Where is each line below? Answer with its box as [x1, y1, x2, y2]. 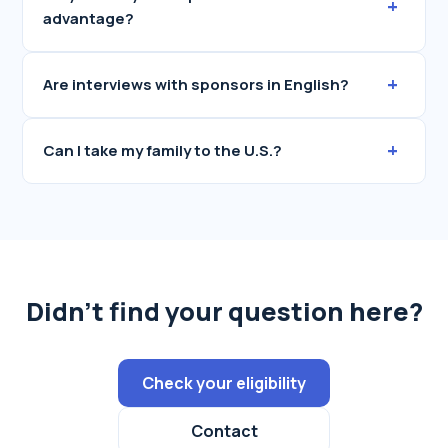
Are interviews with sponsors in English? [43, 74, 350, 95]
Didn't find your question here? [25, 294, 423, 329]
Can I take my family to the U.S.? [43, 140, 283, 161]
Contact [190, 420, 258, 442]
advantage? [43, 8, 135, 29]
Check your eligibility [142, 372, 306, 394]
